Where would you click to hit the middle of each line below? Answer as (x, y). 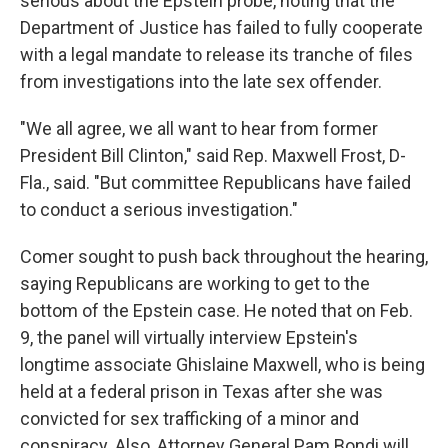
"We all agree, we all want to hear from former (199, 128)
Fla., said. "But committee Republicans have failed (215, 182)
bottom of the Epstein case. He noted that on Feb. (216, 310)
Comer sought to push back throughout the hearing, (224, 256)
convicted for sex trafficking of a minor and (189, 418)
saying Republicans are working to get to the (195, 283)
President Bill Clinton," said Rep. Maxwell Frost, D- (213, 155)
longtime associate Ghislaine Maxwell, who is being (222, 364)
